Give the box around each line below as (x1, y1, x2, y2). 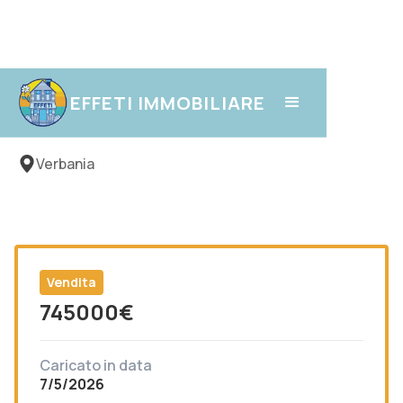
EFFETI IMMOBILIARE (70, 90, 265, 115)
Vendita (47, 273, 96, 291)
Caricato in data (40, 355, 152, 375)
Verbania (36, 154, 94, 174)
